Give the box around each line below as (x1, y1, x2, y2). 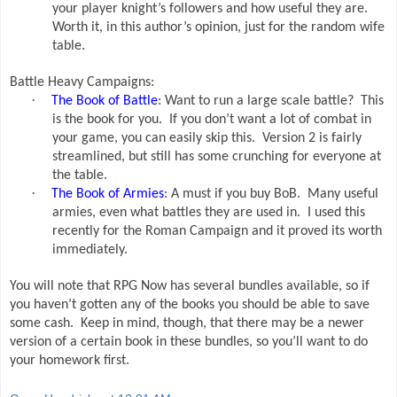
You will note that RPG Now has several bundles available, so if (10, 279, 370, 294)
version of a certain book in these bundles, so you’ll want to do (10, 335, 368, 350)
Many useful (307, 187, 378, 202)
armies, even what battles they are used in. (52, 206, 300, 221)
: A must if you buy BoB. (164, 187, 300, 202)
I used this (307, 206, 365, 221)
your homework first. (10, 354, 129, 369)
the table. (52, 168, 107, 183)
